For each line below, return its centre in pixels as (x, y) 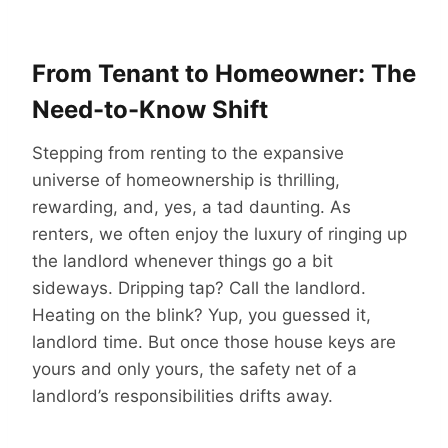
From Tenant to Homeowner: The (224, 73)
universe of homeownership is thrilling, (186, 179)
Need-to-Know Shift (150, 109)
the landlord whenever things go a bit (182, 260)
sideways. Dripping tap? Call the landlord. (199, 287)
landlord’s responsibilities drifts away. (182, 395)
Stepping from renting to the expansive (188, 152)
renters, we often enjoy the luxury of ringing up (219, 233)
